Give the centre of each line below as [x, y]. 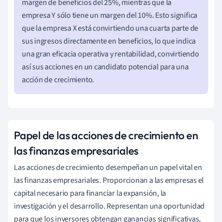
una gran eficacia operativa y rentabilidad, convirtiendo [111, 54]
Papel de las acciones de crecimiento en [106, 135]
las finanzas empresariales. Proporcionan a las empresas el [109, 180]
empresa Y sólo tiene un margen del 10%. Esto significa [110, 15]
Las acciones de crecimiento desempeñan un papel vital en [108, 167]
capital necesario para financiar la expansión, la [90, 193]
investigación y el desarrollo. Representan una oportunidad [110, 206]
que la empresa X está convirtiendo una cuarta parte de [110, 28]
